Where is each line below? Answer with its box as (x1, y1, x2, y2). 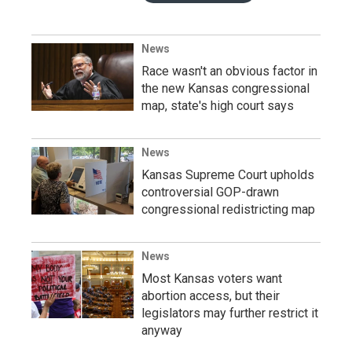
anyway (141, 323, 182, 339)
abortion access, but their (141, 288, 280, 304)
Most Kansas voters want (141, 271, 282, 287)
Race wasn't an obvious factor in (141, 64, 317, 79)
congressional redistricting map (141, 202, 315, 218)
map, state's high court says (141, 98, 294, 114)
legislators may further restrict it (141, 306, 318, 321)
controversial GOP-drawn (141, 185, 279, 200)
